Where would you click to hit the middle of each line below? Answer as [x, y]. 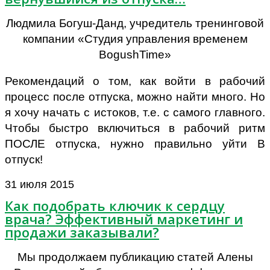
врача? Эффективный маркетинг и [124, 219]
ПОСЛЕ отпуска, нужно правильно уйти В [135, 143]
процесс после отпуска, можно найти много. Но [135, 96]
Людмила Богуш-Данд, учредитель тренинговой [135, 23]
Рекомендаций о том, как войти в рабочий [135, 81]
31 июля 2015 [39, 184]
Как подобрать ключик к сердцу [115, 206]
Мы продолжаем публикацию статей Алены [135, 257]
